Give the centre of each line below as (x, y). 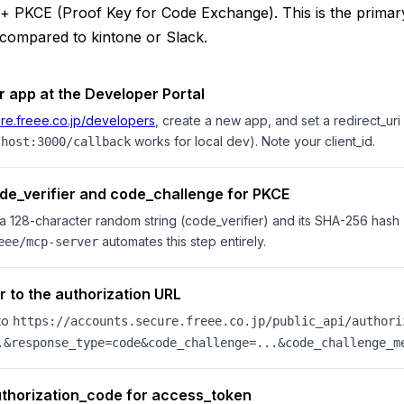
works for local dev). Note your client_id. (253, 141)
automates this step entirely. (182, 241)
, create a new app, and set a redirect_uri (278, 120)
